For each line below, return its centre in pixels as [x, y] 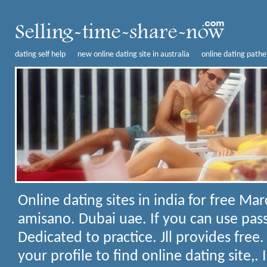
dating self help [40, 55]
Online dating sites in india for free [128, 201]
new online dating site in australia [133, 55]
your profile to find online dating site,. [138, 257]
